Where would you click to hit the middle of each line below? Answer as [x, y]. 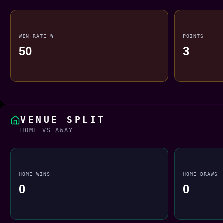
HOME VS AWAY [47, 130]
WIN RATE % [37, 36]
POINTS [193, 36]
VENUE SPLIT [63, 119]
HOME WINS [35, 173]
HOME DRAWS [200, 173]
